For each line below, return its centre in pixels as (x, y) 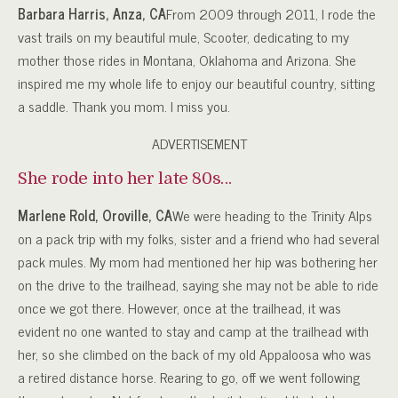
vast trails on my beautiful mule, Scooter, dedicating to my (183, 36)
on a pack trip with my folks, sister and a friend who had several (199, 238)
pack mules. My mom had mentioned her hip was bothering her (198, 261)
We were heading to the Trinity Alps (272, 215)
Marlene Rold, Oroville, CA (95, 215)
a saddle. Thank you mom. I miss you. (124, 105)
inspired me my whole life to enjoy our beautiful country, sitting (196, 82)
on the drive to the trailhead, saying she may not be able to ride (198, 284)
